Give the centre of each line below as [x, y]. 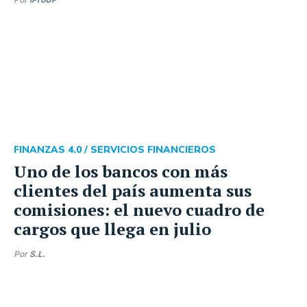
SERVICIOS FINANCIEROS [153, 150]
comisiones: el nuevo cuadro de [139, 210]
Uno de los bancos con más [121, 171]
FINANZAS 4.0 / [52, 150]
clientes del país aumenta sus [133, 191]
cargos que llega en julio [112, 229]
